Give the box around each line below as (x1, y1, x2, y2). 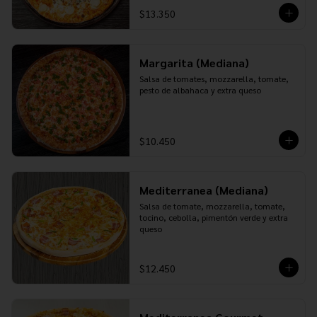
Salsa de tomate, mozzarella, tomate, (139, 200, 285, 212)
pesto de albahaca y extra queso (139, 84, 261, 96)
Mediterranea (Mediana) (139, 183, 268, 197)
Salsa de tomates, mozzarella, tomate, (139, 73, 289, 84)
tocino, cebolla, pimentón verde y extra (139, 212, 288, 223)
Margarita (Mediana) (139, 55, 249, 70)
